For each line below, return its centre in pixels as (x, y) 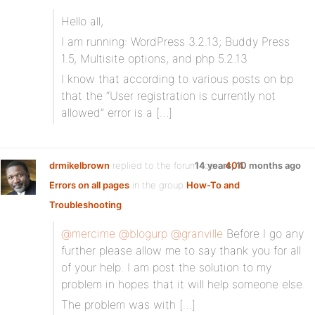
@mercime (88, 233)
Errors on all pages (89, 185)
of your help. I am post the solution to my (166, 267)
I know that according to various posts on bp (177, 79)
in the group (158, 185)
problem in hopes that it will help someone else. (183, 284)
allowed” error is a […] (117, 112)
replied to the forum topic (167, 165)
